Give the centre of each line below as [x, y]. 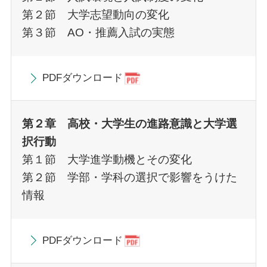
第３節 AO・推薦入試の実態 [98, 33]
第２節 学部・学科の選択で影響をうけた [129, 177]
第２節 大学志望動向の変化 [95, 15]
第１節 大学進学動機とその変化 [107, 159]
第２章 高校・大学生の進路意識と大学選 [129, 123]
